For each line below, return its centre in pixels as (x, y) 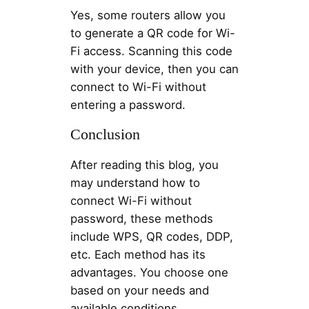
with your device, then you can (154, 69)
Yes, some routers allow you (148, 16)
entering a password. (128, 105)
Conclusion (105, 135)
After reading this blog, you (144, 165)
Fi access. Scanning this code (151, 51)
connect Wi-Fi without (131, 201)
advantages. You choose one (149, 273)
